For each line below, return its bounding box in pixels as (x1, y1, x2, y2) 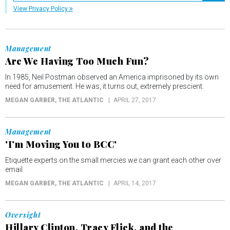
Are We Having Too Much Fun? (5, 55, 149, 67)
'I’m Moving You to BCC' (5, 138, 117, 150)
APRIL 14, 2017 (113, 180, 156, 187)
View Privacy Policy (13, 5, 69, 12)
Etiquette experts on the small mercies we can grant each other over (5, 156, 221, 164)
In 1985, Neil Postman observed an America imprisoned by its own (5, 73, 219, 81)
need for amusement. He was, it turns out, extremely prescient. (5, 82, 204, 90)
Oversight (5, 210, 41, 220)
